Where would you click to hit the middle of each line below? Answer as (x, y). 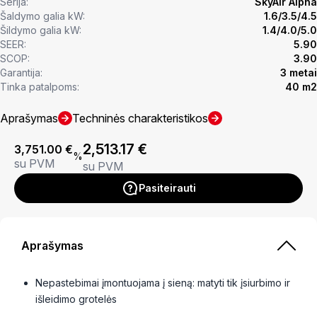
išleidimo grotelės (76, 299)
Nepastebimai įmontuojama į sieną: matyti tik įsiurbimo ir (163, 282)
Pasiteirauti (167, 188)
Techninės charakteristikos (140, 118)
